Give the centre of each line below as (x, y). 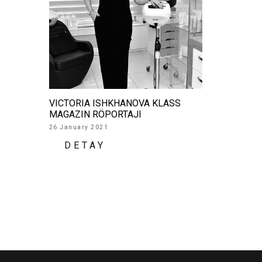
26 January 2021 (78, 127)
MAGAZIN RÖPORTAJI (95, 115)
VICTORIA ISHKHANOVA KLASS (115, 104)
